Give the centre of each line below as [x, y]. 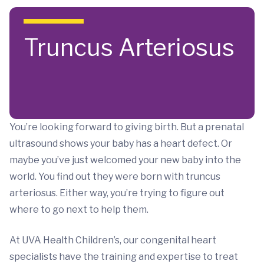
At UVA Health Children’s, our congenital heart [113, 240]
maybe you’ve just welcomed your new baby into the [125, 160]
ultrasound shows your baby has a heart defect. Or [121, 143]
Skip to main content [65, 20]
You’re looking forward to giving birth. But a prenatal [127, 127]
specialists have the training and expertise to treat [124, 257]
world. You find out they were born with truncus [115, 176]
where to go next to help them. [79, 209]
